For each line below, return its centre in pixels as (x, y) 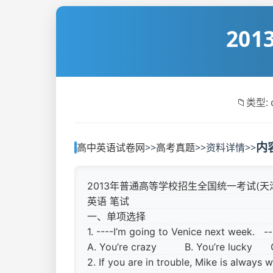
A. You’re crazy (128, 247)
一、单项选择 (116, 216)
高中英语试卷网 (111, 147)
